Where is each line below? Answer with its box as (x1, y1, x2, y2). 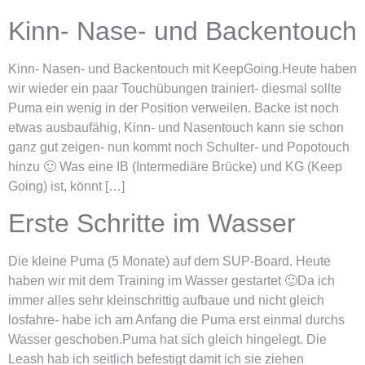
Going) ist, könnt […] (8, 178, 125, 193)
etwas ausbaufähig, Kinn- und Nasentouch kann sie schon (8, 120, 344, 134)
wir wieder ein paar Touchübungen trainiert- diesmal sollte (8, 81, 341, 95)
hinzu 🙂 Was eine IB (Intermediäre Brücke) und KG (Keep (8, 159, 342, 174)
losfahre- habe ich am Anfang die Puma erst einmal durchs (8, 313, 345, 328)
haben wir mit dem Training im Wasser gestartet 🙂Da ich (8, 274, 335, 288)
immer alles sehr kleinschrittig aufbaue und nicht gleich (8, 293, 324, 308)
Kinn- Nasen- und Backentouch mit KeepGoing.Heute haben (8, 61, 357, 76)
